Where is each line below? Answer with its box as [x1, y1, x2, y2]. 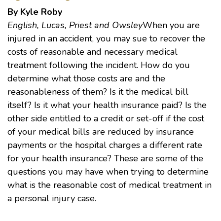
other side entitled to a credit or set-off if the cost [7, 112, 204, 124]
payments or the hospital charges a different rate [7, 139, 202, 151]
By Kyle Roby [7, 6, 62, 18]
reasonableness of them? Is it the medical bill [7, 86, 188, 98]
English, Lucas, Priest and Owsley [7, 19, 143, 31]
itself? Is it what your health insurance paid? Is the [7, 99, 207, 111]
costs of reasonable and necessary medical [7, 46, 178, 58]
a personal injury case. [7, 192, 96, 204]
